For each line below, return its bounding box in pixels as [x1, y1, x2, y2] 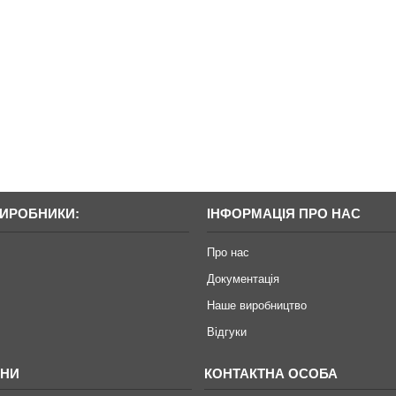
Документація [206, 271, 279, 286]
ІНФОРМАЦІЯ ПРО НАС [206, 205, 361, 221]
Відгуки [206, 324, 247, 339]
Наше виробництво [206, 298, 307, 312]
